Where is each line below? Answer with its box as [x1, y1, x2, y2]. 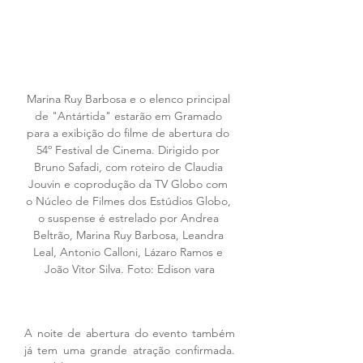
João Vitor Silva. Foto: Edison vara [45, 262, 215, 277]
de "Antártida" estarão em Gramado [34, 109, 225, 124]
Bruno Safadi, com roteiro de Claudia [33, 160, 226, 175]
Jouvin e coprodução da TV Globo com [28, 177, 231, 192]
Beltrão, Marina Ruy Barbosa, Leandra [32, 228, 227, 243]
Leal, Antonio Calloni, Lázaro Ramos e [33, 245, 226, 260]
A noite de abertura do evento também [24, 326, 235, 341]
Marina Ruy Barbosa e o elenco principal [26, 92, 233, 107]
